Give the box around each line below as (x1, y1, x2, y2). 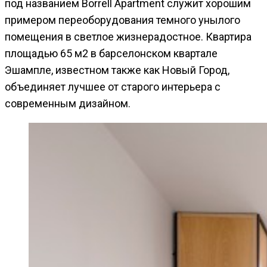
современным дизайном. (5, 97, 131, 110)
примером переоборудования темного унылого (5, 13, 240, 26)
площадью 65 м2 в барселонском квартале (5, 46, 218, 60)
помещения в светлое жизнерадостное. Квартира (5, 30, 252, 43)
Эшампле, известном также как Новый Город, (5, 63, 229, 76)
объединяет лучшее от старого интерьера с (5, 80, 221, 93)
